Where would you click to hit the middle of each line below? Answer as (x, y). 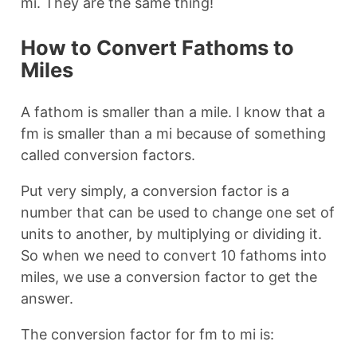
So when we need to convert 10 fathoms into (173, 256)
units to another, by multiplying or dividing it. (171, 234)
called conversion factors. (108, 155)
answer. (47, 299)
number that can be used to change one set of (177, 213)
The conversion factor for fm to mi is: (147, 335)
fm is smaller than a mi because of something (173, 134)
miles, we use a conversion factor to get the (169, 277)
